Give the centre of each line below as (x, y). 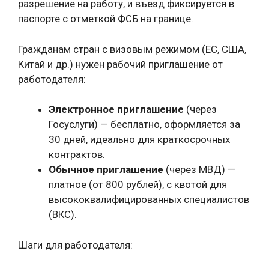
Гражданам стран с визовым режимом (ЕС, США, (132, 49)
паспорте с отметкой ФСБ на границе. (106, 19)
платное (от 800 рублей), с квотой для (138, 184)
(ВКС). (63, 214)
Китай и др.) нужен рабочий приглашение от (120, 64)
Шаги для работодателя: (75, 245)
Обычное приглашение (106, 169)
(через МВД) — (199, 169)
